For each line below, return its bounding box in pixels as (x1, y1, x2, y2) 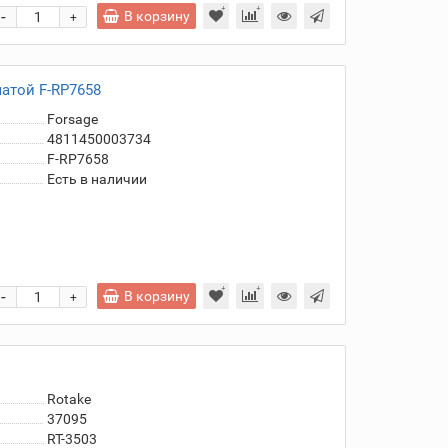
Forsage (46, 111, 98, 127)
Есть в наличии (46, 171, 147, 187)
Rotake (46, 391, 91, 407)
